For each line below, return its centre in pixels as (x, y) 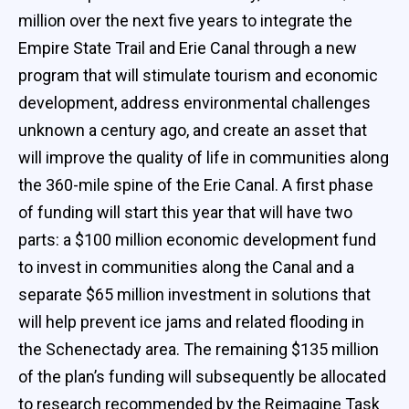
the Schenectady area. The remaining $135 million (199, 349)
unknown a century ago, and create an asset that (193, 130)
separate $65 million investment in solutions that (194, 294)
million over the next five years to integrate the (185, 20)
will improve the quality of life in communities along (204, 157)
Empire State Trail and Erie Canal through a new (188, 47)
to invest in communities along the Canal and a (186, 267)
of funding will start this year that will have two (185, 212)
